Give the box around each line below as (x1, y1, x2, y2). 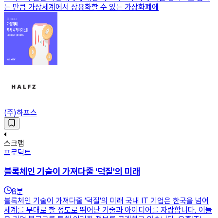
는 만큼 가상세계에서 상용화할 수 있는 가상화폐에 (4, 2, 159, 12)
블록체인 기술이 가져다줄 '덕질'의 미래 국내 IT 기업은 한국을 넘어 (4, 196, 209, 206)
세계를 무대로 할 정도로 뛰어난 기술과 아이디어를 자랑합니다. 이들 (4, 205, 212, 215)
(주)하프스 (4, 108, 37, 117)
